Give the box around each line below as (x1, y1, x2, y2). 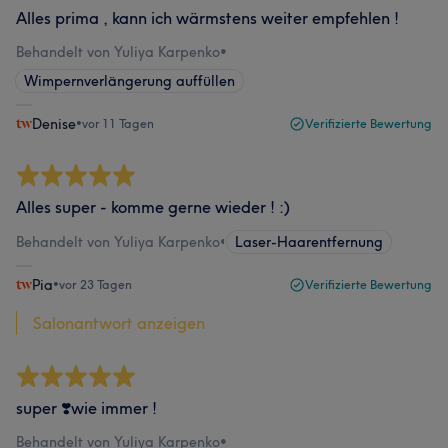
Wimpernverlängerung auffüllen (24, 72, 235, 90)
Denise (32, 115, 76, 133)
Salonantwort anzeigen (33, 313, 205, 333)
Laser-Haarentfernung (235, 233, 383, 251)
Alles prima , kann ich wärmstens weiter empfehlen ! (16, 8, 399, 28)
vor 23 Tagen (59, 277, 132, 292)
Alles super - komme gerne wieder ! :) (16, 197, 290, 217)
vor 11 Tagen (82, 116, 154, 131)
